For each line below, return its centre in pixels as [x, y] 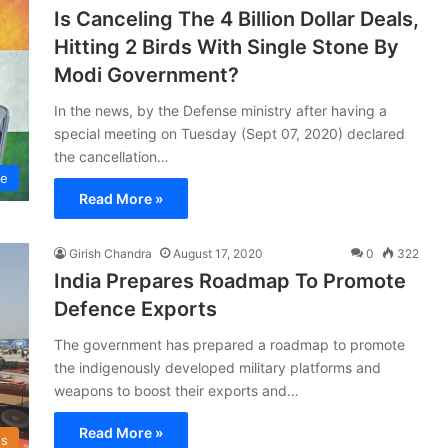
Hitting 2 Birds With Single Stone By [226, 46]
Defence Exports [135, 308]
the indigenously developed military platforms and [217, 367]
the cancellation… [111, 156]
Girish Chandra [110, 253]
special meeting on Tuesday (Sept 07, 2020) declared [229, 133]
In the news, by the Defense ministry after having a [220, 110]
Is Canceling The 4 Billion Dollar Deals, [236, 18]
